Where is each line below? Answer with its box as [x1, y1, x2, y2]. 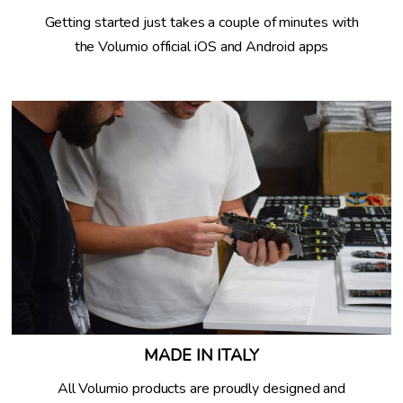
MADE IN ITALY [144, 345, 259, 367]
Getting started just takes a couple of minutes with [44, 12, 359, 32]
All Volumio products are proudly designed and [57, 378, 346, 399]
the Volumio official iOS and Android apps [74, 36, 329, 57]
